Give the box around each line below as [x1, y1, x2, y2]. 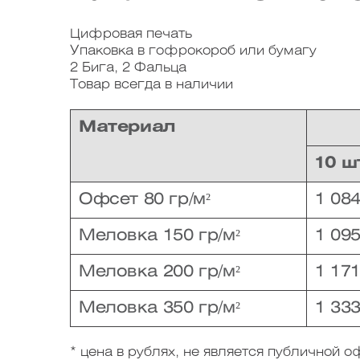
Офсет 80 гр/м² [79, 192, 211, 207]
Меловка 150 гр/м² [79, 228, 240, 243]
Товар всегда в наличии [70, 79, 233, 91]
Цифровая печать [70, 28, 192, 40]
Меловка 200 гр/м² [79, 264, 240, 280]
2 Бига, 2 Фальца [70, 62, 186, 74]
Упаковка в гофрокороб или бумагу [70, 45, 317, 57]
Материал [79, 120, 176, 135]
